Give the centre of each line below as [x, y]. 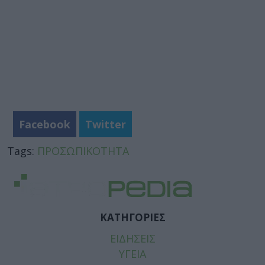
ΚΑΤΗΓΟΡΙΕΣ [132, 217]
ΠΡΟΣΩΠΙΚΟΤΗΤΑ [83, 151]
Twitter [106, 124]
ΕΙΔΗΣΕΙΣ [132, 238]
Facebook [45, 124]
